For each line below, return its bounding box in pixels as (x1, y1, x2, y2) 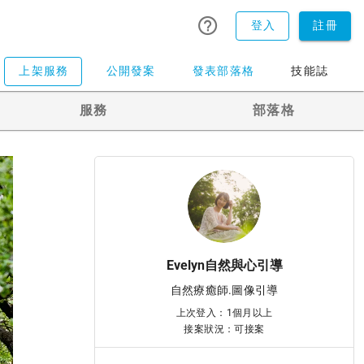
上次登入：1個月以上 (175, 307, 273, 318)
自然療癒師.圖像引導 (170, 284, 279, 297)
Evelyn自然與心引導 (166, 258, 283, 273)
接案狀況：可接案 (184, 323, 265, 335)
